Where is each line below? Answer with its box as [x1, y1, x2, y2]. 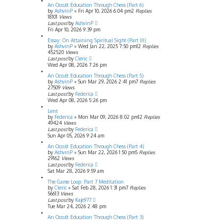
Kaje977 [75, 196, 91, 203]
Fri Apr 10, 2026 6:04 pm [78, 7, 131, 14]
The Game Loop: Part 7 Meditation [48, 178, 124, 185]
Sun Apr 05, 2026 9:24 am [48, 132, 104, 138]
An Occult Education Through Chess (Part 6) [48, 1, 143, 8]
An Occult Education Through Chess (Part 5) [48, 72, 143, 79]
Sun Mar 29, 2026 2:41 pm [78, 78, 136, 84]
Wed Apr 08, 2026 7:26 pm [48, 61, 107, 68]
